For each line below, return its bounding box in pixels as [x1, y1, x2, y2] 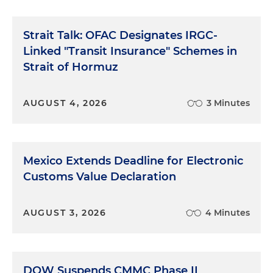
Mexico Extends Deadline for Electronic [23, 154, 243, 168]
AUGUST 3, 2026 [23, 207, 107, 218]
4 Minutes [205, 207, 250, 218]
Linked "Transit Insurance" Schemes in [23, 44, 237, 58]
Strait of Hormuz [23, 60, 118, 74]
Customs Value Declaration [23, 169, 176, 183]
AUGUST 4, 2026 [23, 97, 108, 108]
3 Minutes [207, 97, 250, 108]
